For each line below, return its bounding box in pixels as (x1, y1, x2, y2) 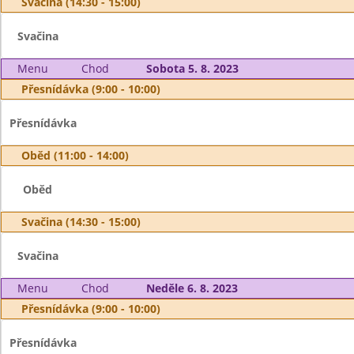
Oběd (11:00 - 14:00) (21, 148, 129, 163)
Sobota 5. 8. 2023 (145, 61, 239, 76)
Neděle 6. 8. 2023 (145, 281, 238, 296)
